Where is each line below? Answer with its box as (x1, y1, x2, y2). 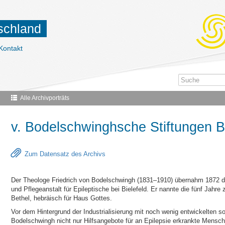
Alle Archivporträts (20, 94, 69, 101)
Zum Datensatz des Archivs (24, 150, 105, 158)
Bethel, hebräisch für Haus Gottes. (11, 194, 112, 202)
